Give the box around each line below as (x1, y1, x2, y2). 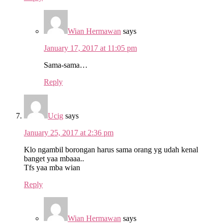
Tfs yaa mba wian (24, 163, 80, 172)
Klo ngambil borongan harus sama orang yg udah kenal (24, 145, 198, 154)
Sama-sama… (44, 60, 88, 69)
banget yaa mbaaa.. (24, 154, 84, 163)
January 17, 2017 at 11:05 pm (44, 43, 137, 52)
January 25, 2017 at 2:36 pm (24, 128, 113, 137)
